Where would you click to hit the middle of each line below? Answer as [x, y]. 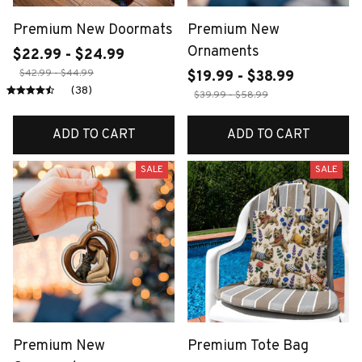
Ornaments [223, 52]
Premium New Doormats [93, 30]
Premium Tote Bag [248, 346]
